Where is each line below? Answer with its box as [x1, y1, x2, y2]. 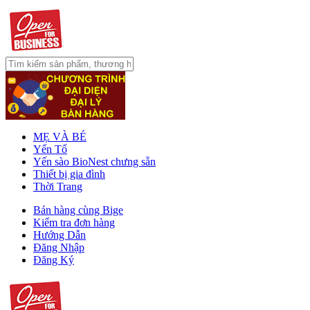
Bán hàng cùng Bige [33, 204, 123, 216]
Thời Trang [33, 181, 82, 192]
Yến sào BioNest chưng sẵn [33, 156, 156, 167]
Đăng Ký [33, 254, 74, 266]
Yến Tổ [33, 143, 67, 155]
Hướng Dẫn [33, 229, 86, 241]
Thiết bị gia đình [33, 168, 105, 180]
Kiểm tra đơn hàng [33, 217, 115, 228]
